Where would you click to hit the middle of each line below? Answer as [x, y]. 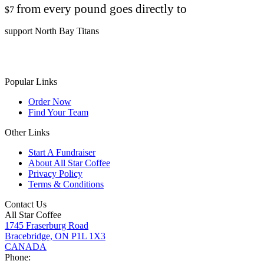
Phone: [18, 258]
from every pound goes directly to [102, 9]
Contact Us [26, 204]
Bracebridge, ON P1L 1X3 [55, 236]
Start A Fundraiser [62, 153]
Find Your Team [58, 113]
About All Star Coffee [69, 163]
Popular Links [31, 82]
